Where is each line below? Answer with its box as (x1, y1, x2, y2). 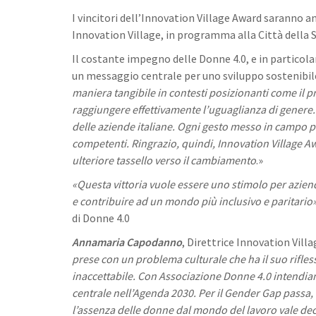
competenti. (72, 136, 129, 150)
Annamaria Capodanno (72, 235, 182, 249)
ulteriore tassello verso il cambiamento (72, 153, 256, 167)
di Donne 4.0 (72, 211, 130, 225)
